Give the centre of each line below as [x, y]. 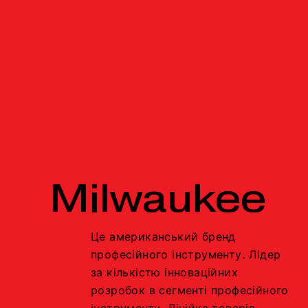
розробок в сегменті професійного [190, 291]
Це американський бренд [163, 238]
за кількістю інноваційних [164, 274]
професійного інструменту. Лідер [186, 256]
